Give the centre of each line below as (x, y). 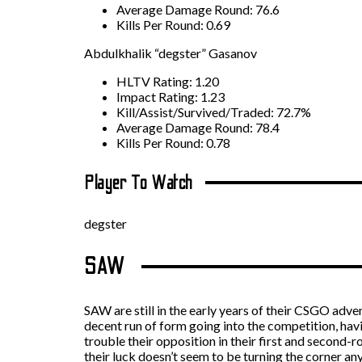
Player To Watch (139, 183)
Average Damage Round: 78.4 (198, 127)
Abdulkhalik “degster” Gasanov (170, 53)
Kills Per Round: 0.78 (173, 142)
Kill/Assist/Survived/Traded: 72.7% (214, 112)
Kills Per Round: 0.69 (173, 24)
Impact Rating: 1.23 (170, 96)
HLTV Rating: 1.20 (168, 81)
